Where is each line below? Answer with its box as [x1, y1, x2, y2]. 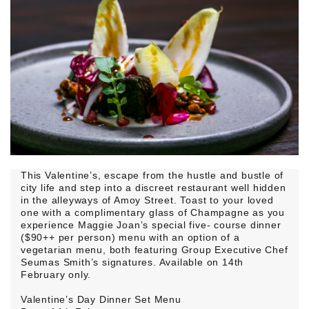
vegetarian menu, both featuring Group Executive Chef [21, 244, 288, 256]
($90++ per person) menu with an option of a [21, 232, 240, 243]
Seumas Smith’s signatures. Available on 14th [21, 257, 244, 268]
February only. [21, 269, 92, 281]
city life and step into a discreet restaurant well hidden [21, 182, 286, 194]
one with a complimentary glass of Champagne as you [21, 207, 285, 219]
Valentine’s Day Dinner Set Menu [21, 294, 181, 306]
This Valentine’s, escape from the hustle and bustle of [21, 170, 284, 181]
